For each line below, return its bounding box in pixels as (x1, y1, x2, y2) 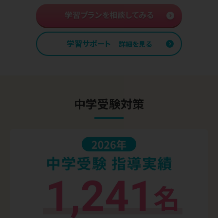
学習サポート (66, 37, 111, 50)
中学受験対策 (74, 95, 144, 112)
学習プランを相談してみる (64, 8, 154, 20)
